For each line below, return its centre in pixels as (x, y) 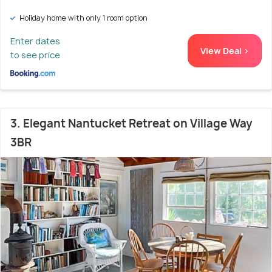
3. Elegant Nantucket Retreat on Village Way (131, 124)
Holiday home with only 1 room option (83, 18)
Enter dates (35, 41)
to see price (35, 55)
